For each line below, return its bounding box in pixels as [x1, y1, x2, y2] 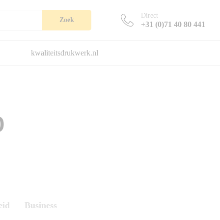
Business [24, 200, 57, 210]
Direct [141, 11, 158, 19]
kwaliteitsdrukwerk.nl [30, 49, 98, 57]
